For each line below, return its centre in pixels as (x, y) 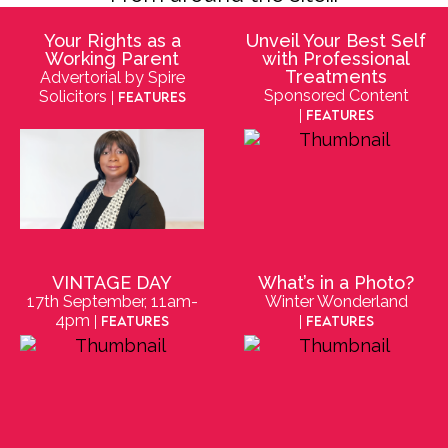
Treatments (336, 76)
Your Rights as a (112, 40)
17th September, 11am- (112, 301)
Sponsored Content (336, 95)
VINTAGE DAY (112, 282)
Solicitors (72, 96)
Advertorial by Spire (112, 77)
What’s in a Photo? (336, 282)
